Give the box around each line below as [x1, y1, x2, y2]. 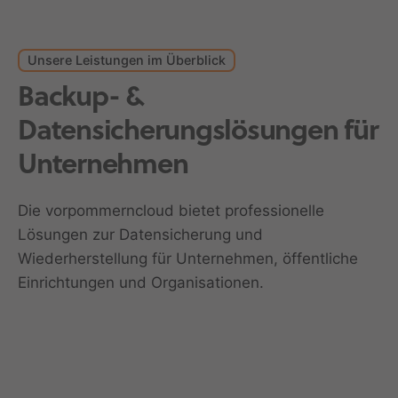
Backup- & [18, 84, 143, 115]
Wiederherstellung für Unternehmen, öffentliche [18, 250, 358, 268]
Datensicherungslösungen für [18, 117, 378, 149]
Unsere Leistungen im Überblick [27, 52, 226, 68]
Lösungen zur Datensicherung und [18, 226, 263, 244]
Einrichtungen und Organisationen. [18, 274, 264, 292]
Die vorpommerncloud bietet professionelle [18, 202, 324, 220]
